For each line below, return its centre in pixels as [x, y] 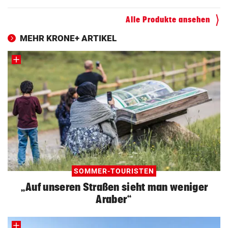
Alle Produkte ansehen [168, 19]
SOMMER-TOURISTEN [114, 171]
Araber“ [114, 199]
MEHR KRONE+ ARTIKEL [68, 38]
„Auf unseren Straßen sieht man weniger [114, 187]
